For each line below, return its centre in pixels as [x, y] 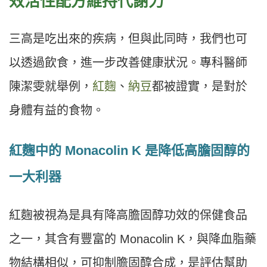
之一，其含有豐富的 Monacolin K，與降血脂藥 [133, 239]
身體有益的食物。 [57, 110]
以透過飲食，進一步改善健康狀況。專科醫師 [128, 62]
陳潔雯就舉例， [51, 86]
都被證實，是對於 [200, 86]
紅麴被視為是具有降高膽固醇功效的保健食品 [128, 215]
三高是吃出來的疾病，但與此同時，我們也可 [128, 38]
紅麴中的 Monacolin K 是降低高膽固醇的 [129, 150]
